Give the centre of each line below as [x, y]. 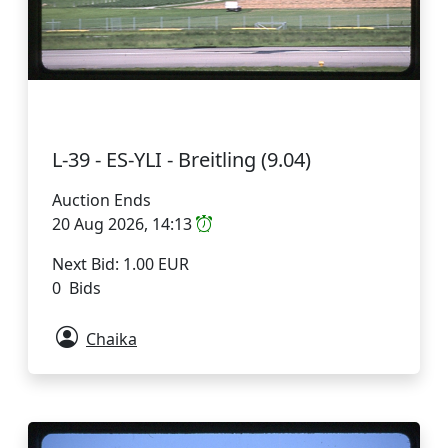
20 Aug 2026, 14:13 [124, 223]
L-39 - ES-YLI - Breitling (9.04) [181, 159]
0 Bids [76, 287]
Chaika [111, 338]
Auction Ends [101, 199]
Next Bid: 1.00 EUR [120, 263]
